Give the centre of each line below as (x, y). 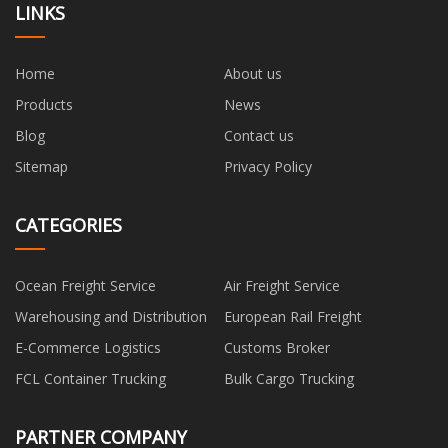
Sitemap (41, 166)
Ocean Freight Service (85, 285)
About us (253, 73)
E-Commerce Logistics (88, 347)
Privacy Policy (268, 166)
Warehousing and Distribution (111, 316)
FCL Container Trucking (90, 378)
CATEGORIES (68, 224)
